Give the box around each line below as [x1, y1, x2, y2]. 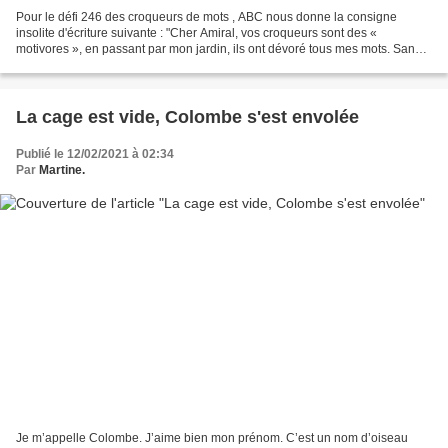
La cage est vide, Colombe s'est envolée [16, 107, 359, 128]
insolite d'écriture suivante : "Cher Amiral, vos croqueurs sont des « [16, 26, 377, 41]
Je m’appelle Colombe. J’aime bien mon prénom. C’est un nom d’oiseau [16, 430, 408, 445]
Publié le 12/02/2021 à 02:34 [16, 147, 174, 162]
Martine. [39, 163, 85, 178]
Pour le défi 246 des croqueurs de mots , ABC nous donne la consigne [16, 10, 397, 25]
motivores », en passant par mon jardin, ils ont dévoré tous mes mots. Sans [16, 42, 421, 57]
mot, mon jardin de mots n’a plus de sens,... [16, 58, 250, 73]
